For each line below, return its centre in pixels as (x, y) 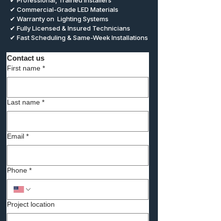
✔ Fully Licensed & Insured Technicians (70, 28)
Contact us (26, 58)
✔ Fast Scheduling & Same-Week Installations (79, 37)
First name (24, 68)
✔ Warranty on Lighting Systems (59, 19)
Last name (23, 102)
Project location (31, 204)
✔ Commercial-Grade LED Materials (64, 9)
